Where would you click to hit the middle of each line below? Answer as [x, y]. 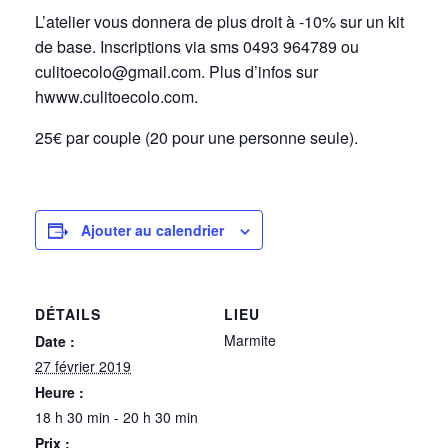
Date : [55, 341]
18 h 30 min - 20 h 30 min [116, 417]
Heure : [59, 392]
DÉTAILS [68, 314]
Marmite [250, 340]
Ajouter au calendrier [152, 230]
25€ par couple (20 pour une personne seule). [196, 137]
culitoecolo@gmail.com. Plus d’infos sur [176, 71]
